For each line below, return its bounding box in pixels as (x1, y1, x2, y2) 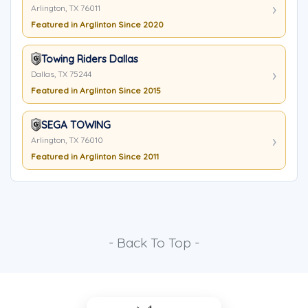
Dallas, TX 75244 (31, 69, 91, 79)
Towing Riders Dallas (41, 52, 138, 65)
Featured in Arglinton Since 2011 (31, 151, 159, 162)
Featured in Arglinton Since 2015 (31, 85, 161, 96)
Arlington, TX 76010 (31, 135, 103, 145)
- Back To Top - (109, 234, 199, 251)
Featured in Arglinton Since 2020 (31, 19, 164, 30)
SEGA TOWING (41, 118, 111, 131)
